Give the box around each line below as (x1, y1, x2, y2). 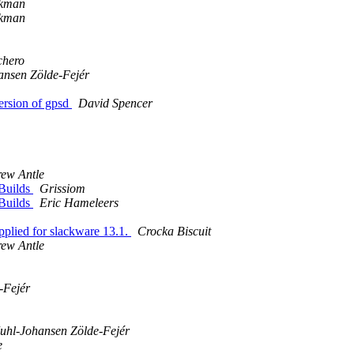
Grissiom (40, 182, 85, 196)
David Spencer (78, 96, 153, 111)
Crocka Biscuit (137, 224, 211, 239)
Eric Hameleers (40, 196, 119, 210)
